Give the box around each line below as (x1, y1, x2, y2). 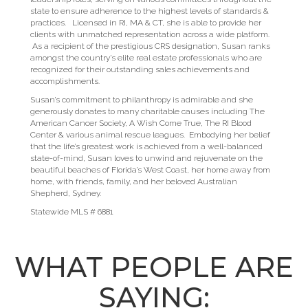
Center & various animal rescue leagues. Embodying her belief (30, 130, 270, 140)
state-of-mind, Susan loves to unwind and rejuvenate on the (30, 153, 263, 163)
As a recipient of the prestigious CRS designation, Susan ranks (30, 41, 270, 51)
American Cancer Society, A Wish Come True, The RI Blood (30, 118, 252, 128)
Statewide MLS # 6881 (30, 207, 113, 217)
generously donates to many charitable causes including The (30, 107, 265, 116)
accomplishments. (30, 76, 100, 86)
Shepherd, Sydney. (30, 188, 101, 198)
